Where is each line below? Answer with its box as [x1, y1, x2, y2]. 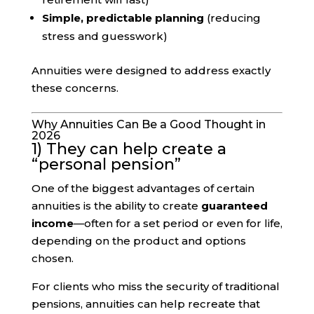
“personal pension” [31, 154, 181, 174]
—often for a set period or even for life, [73, 216, 282, 230]
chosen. [31, 251, 74, 265]
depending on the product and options [31, 233, 246, 247]
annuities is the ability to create [31, 198, 201, 212]
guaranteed [200, 198, 268, 212]
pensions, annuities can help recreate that [31, 296, 260, 310]
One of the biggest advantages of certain [31, 181, 254, 195]
